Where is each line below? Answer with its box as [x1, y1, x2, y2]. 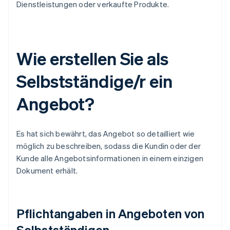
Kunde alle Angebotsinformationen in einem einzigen [16, 153, 204, 164]
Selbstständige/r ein [16, 70, 172, 92]
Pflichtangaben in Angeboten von [16, 205, 205, 222]
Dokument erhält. [16, 165, 78, 176]
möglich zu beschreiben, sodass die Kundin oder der [16, 141, 201, 151]
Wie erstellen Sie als [16, 47, 168, 70]
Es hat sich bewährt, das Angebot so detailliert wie [16, 128, 195, 139]
